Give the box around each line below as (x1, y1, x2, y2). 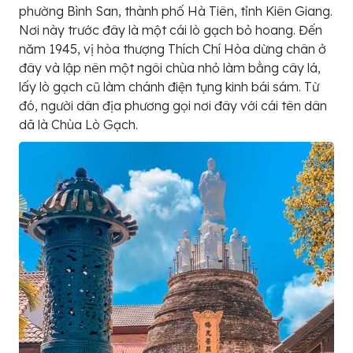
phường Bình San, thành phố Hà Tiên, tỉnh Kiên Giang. (19, 3, 333, 20)
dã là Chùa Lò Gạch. (19, 117, 138, 133)
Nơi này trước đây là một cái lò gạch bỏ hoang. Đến (19, 22, 322, 39)
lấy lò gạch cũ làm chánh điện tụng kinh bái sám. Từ (19, 79, 319, 95)
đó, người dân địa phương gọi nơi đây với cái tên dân (19, 98, 327, 114)
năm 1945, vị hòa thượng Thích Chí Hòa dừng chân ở (19, 41, 326, 58)
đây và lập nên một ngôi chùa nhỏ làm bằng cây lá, (19, 60, 321, 76)
